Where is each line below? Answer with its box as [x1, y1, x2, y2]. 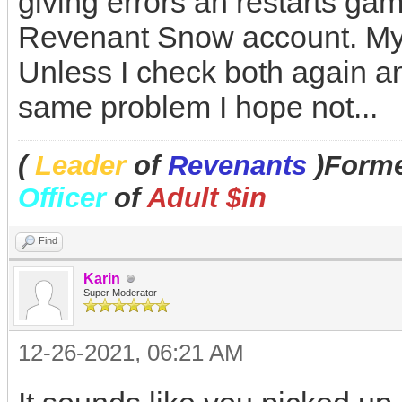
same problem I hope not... [18, 90, 378, 124]
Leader [35, 150, 126, 181]
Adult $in [147, 182, 267, 214]
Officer [18, 182, 106, 214]
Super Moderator [83, 287, 157, 298]
